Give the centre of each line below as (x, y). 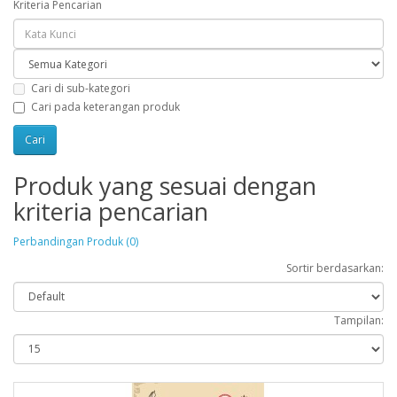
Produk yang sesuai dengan (165, 185)
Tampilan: (359, 320)
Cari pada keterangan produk (105, 106)
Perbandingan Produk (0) (76, 241)
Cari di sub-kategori (81, 88)
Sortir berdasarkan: (335, 268)
